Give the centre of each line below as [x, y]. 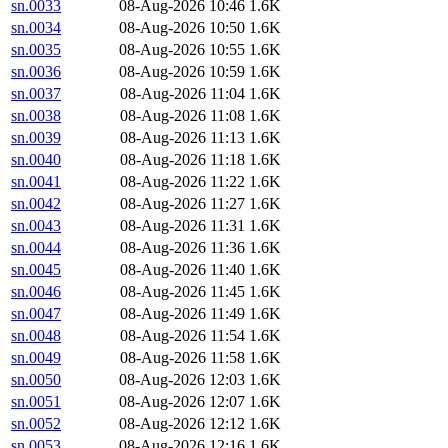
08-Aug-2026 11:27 [182, 204]
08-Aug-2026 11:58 [182, 358]
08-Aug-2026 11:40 [182, 270]
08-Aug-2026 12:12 [182, 424]
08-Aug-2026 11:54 [182, 336]
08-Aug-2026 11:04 [182, 94]
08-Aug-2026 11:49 [182, 314]
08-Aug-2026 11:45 [182, 292]
